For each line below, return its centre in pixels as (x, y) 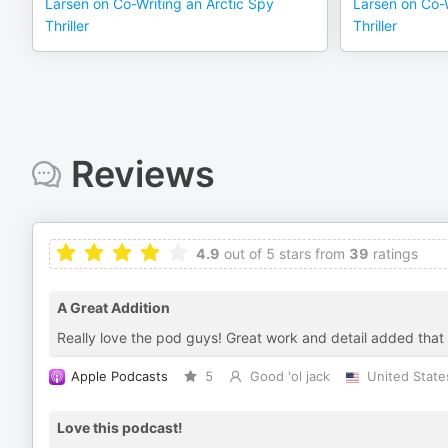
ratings (393, 253)
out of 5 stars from (282, 253)
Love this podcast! (120, 427)
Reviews (142, 174)
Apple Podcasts (119, 376)
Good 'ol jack (289, 376)
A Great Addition (113, 307)
